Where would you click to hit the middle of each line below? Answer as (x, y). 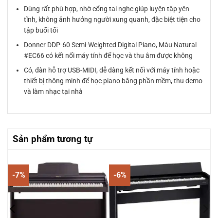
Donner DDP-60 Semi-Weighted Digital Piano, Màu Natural (110, 45)
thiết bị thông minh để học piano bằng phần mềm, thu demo (113, 81)
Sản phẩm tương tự (53, 139)
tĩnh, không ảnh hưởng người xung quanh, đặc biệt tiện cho (112, 19)
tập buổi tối (41, 30)
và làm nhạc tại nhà (54, 92)
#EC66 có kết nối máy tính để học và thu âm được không (109, 55)
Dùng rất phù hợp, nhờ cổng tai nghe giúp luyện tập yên (107, 9)
